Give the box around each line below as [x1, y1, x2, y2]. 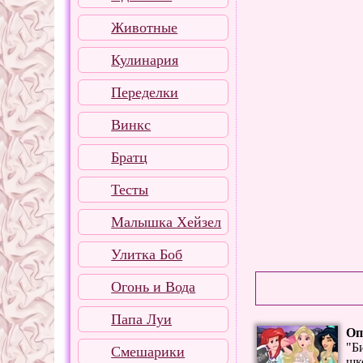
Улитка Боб [111, 246, 183, 263]
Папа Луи [111, 310, 173, 327]
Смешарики [111, 343, 186, 360]
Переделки [111, 83, 179, 100]
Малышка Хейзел [111, 213, 222, 230]
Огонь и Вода [111, 278, 196, 295]
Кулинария [111, 51, 179, 68]
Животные [111, 19, 178, 36]
